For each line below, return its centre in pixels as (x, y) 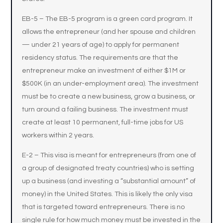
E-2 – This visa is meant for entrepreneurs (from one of (109, 155)
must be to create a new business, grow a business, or (109, 97)
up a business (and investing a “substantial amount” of (109, 181)
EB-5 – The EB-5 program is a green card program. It (108, 19)
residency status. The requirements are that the (100, 58)
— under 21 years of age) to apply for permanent (101, 45)
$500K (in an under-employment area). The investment (111, 84)
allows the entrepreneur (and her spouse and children (109, 32)
